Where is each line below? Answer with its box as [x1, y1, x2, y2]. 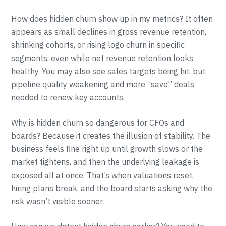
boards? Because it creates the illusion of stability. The [11, 131, 211, 141]
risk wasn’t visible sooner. [11, 196, 104, 206]
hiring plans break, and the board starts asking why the [11, 183, 213, 193]
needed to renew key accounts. [11, 92, 125, 102]
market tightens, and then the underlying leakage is [11, 157, 200, 167]
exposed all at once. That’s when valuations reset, [11, 170, 194, 180]
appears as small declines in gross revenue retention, [11, 27, 207, 37]
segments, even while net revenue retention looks [11, 53, 194, 63]
